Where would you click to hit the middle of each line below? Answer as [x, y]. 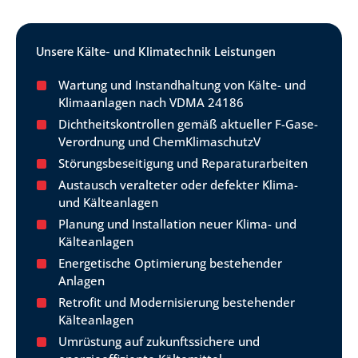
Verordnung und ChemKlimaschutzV [159, 142]
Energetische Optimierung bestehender [170, 263]
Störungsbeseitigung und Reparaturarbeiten [183, 163]
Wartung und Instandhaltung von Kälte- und [182, 85]
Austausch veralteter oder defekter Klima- [178, 185]
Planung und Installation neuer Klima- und [177, 224]
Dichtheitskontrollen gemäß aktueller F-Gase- [188, 124]
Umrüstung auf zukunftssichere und [159, 342]
